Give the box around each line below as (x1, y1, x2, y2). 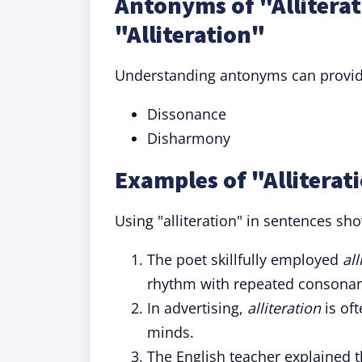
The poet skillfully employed (147, 250, 343, 269)
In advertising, (147, 298, 247, 318)
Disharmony (147, 128, 230, 148)
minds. (147, 322, 194, 342)
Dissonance (147, 104, 226, 124)
